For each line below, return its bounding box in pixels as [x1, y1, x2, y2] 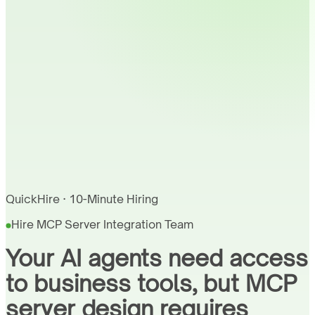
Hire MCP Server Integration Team [11, 217, 193, 231]
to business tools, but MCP [6, 269, 297, 297]
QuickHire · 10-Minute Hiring [6, 191, 158, 206]
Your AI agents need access [6, 243, 308, 272]
